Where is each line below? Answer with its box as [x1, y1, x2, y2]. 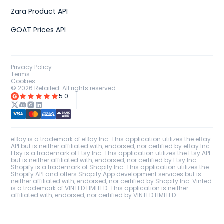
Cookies [11, 76, 36, 85]
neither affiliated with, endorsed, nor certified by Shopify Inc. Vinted [11, 177, 212, 186]
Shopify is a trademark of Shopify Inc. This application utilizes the [11, 163, 209, 172]
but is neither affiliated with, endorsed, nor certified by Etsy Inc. [11, 156, 198, 165]
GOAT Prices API [11, 24, 66, 35]
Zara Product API [11, 6, 68, 16]
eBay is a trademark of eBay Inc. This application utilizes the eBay [11, 135, 211, 144]
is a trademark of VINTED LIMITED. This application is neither [11, 184, 189, 193]
